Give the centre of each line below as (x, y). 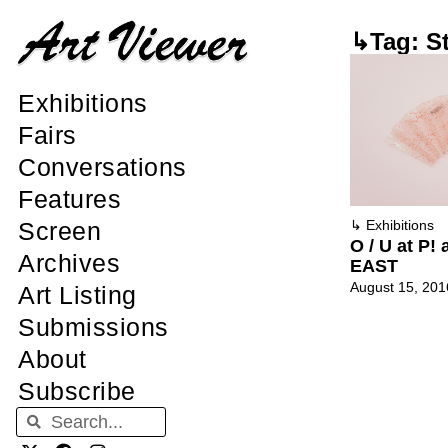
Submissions (93, 327)
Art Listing (77, 295)
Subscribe (77, 391)
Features (69, 199)
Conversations (102, 167)
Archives (69, 263)
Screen (59, 231)
